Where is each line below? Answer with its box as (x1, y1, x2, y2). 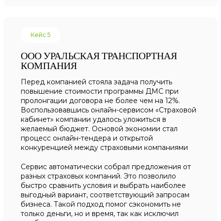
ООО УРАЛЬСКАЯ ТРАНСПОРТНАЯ (21, 49, 178, 62)
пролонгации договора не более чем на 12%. (21, 96, 181, 105)
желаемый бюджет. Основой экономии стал (21, 124, 178, 133)
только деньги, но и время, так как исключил (21, 209, 179, 218)
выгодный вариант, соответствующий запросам (21, 190, 190, 199)
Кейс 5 (31, 31, 51, 38)
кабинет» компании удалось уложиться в (21, 115, 167, 124)
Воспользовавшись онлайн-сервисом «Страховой (21, 106, 197, 114)
